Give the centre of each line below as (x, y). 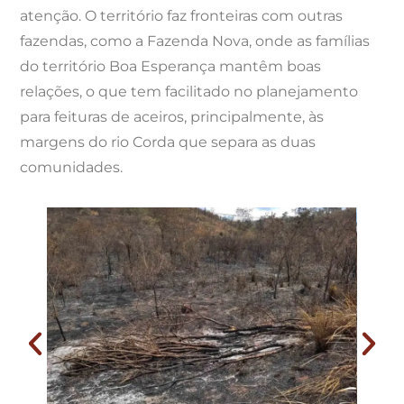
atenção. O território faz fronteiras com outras (182, 15)
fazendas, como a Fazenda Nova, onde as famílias (195, 41)
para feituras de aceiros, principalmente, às (172, 116)
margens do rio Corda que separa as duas (168, 142)
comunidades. (72, 167)
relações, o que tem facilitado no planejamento (189, 91)
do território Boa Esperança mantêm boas (171, 66)
